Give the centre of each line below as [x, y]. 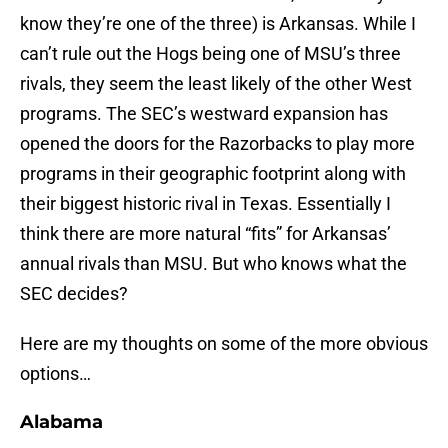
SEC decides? [74, 294]
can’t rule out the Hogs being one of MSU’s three [210, 54]
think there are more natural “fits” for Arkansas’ [205, 234]
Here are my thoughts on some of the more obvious [224, 344]
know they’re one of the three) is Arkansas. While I [218, 24]
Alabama [61, 422]
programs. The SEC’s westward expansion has [204, 114]
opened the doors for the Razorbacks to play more [217, 144]
